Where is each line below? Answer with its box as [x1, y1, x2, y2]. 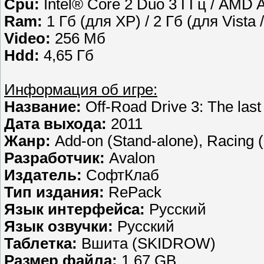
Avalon [105, 150, 155, 167]
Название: [4, 98, 81, 115]
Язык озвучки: [4, 218, 113, 235]
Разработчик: [4, 150, 105, 167]
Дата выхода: [4, 115, 107, 133]
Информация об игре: [4, 81, 157, 98]
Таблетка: [4, 235, 77, 252]
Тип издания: [4, 184, 104, 201]
